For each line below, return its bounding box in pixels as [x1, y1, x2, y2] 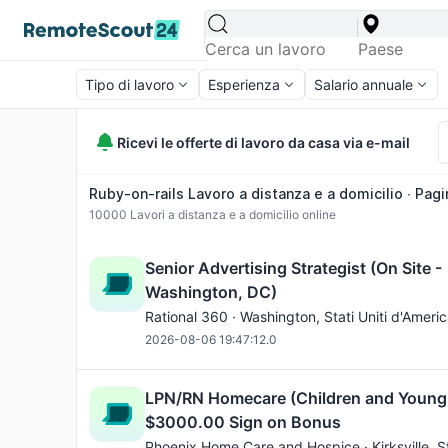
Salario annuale [314, 76, 413, 93]
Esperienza [208, 76, 280, 93]
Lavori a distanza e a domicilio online [127, 207, 336, 222]
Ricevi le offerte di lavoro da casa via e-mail [117, 133, 410, 151]
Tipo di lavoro [85, 76, 174, 93]
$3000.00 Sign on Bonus [145, 412, 341, 432]
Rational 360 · [145, 308, 240, 325]
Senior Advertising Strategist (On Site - [145, 258, 442, 278]
